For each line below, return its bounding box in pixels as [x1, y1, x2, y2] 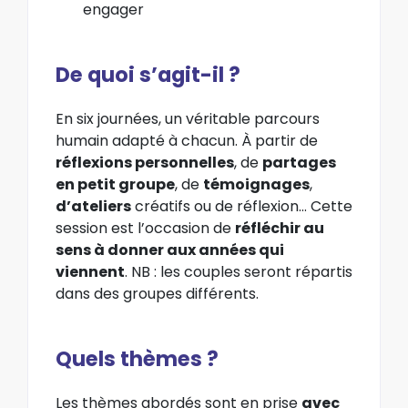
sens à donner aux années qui [56, 239, 284, 260]
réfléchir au [235, 217, 324, 239]
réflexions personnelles [56, 151, 234, 173]
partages [262, 151, 336, 173]
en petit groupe [56, 173, 175, 195]
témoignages [203, 173, 310, 195]
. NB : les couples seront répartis [125, 260, 352, 282]
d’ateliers [56, 195, 131, 217]
